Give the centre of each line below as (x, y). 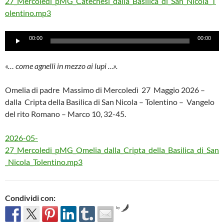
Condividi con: (30, 198)
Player (15, 48)
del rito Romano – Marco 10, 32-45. (65, 114)
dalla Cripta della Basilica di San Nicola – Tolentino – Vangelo (110, 102)
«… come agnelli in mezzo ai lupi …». (61, 66)
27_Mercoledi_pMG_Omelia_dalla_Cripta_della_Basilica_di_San (112, 150)
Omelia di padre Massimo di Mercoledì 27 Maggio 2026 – (105, 90)
